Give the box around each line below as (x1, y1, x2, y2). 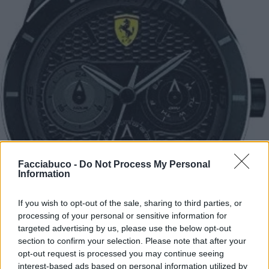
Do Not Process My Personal (79, 159, 210, 169)
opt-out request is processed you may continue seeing (18, 249, 224, 258)
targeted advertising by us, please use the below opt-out (18, 223, 231, 233)
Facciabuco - (18, 159, 79, 169)
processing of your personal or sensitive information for (18, 211, 227, 220)
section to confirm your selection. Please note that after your (18, 236, 246, 246)
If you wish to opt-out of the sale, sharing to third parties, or (18, 198, 242, 208)
